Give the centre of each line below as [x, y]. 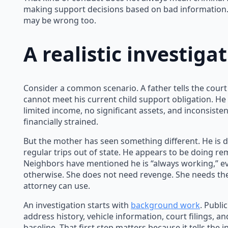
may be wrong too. [60, 20]
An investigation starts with [77, 205]
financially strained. [61, 121]
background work [165, 205]
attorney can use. [57, 186]
